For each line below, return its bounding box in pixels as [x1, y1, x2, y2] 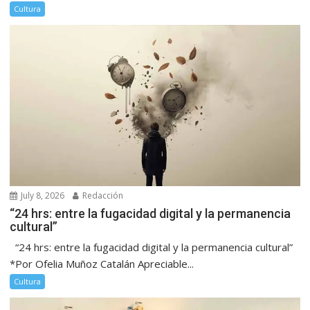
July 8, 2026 [19, 190, 65, 202]
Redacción [80, 190, 124, 202]
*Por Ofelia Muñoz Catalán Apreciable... [10, 257, 194, 271]
